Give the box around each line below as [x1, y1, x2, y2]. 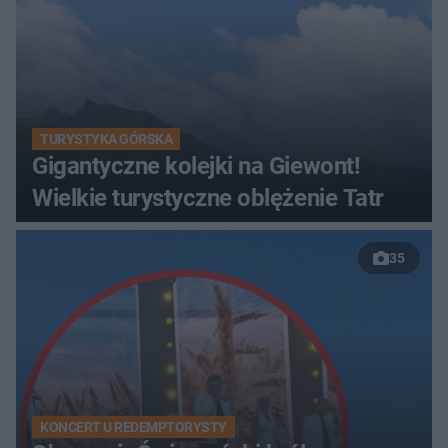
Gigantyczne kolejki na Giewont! [32, 151, 361, 180]
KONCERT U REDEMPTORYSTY [40, 418, 227, 435]
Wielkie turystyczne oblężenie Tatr [32, 183, 384, 212]
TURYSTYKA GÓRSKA [40, 130, 173, 147]
